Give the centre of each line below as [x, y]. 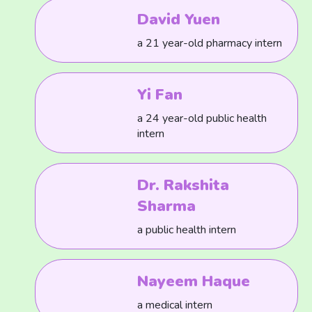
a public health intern [187, 230]
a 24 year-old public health [202, 118]
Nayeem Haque [194, 281]
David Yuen [179, 19]
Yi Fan [160, 95]
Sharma [167, 206]
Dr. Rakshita [184, 185]
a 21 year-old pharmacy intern [210, 43]
